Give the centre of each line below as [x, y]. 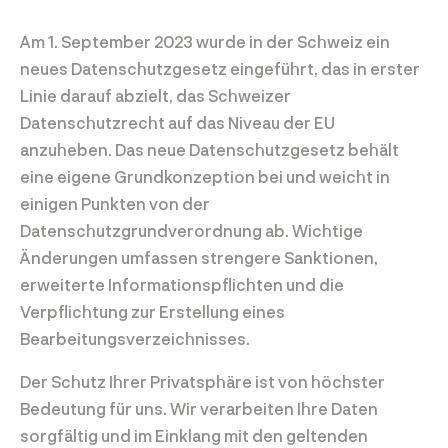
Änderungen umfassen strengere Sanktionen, [199, 257]
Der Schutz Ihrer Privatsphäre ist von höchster [202, 381]
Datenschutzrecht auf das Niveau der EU [177, 122]
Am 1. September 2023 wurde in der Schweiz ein [205, 41]
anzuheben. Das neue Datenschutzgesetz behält [209, 149]
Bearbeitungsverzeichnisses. [135, 338]
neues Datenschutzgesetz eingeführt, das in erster [220, 68]
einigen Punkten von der [115, 203]
